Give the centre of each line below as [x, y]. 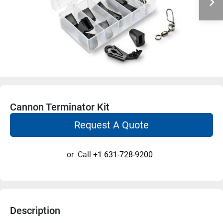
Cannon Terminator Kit [60, 107]
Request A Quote [111, 125]
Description [35, 210]
